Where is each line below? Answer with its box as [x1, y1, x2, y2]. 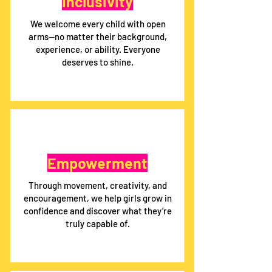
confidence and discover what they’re [24, 205, 172, 216]
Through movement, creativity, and [29, 180, 167, 191]
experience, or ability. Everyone [35, 44, 160, 55]
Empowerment [47, 154, 148, 172]
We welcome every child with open [30, 18, 166, 29]
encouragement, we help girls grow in [24, 192, 172, 203]
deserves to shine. [62, 56, 134, 67]
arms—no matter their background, [29, 31, 167, 42]
